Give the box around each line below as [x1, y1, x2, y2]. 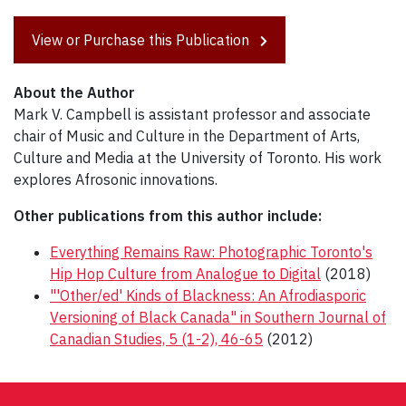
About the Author [14, 83, 135, 102]
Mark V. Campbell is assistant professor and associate [14, 105, 371, 124]
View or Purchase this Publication [32, 31, 253, 50]
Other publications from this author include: [14, 207, 322, 226]
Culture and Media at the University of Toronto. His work [14, 149, 382, 168]
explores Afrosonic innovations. [14, 170, 217, 189]
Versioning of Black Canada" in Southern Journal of [50, 308, 386, 327]
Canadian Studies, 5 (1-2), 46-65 [50, 330, 263, 349]
